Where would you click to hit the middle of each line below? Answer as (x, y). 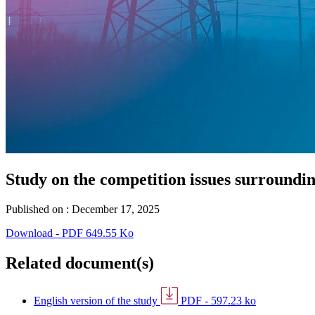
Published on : (39, 209)
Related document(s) (80, 263)
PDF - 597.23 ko (218, 300)
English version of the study (97, 300)
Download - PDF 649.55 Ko (70, 233)
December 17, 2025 (116, 209)
